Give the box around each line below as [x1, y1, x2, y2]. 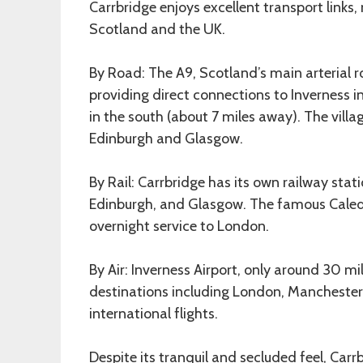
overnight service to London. [89, 217, 269, 236]
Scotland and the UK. [89, 20, 225, 39]
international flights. [89, 305, 218, 323]
